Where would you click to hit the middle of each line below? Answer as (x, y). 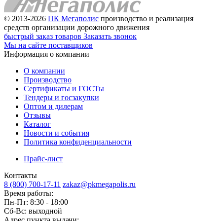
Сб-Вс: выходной (33, 211)
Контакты (20, 176)
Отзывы (37, 115)
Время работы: (29, 193)
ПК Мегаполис (73, 19)
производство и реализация (146, 19)
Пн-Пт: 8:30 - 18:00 (36, 202)
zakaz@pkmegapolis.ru (99, 184)
